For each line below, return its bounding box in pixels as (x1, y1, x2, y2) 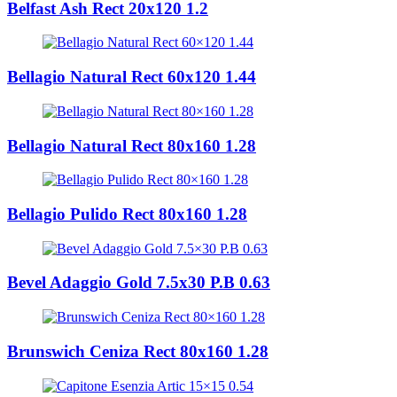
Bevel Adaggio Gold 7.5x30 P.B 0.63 (7, 273, 270, 292)
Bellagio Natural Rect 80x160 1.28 (7, 136, 256, 155)
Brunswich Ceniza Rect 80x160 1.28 (7, 341, 269, 361)
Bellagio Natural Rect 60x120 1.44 (7, 67, 256, 87)
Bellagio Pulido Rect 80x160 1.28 (7, 205, 247, 224)
